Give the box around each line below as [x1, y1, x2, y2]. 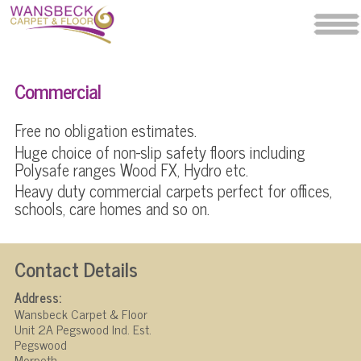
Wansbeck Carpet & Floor [14, 302, 147, 324]
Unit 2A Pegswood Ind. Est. [14, 317, 151, 339]
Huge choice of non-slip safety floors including [14, 138, 305, 165]
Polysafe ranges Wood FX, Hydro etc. [14, 156, 248, 183]
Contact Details [14, 252, 138, 286]
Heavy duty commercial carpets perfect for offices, [14, 177, 332, 205]
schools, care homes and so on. [14, 195, 210, 222]
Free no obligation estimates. [14, 117, 197, 144]
